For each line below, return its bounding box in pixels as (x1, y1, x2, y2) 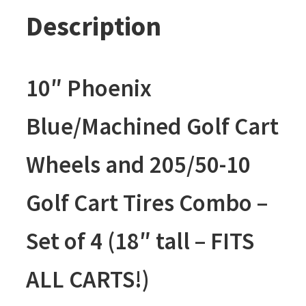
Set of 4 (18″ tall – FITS (25, 225, 254, 256)
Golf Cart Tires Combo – (25, 187, 268, 218)
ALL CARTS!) (25, 264, 150, 294)
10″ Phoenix (25, 72, 152, 103)
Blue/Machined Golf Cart (25, 111, 279, 141)
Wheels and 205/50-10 (25, 149, 251, 180)
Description (25, 9, 161, 43)
